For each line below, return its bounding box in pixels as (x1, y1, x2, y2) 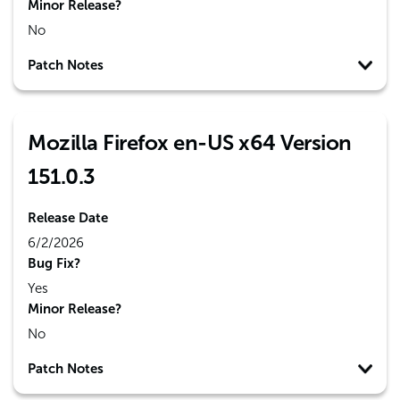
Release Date (28, 210, 108, 226)
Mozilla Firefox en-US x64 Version (28, 129, 352, 155)
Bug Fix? (28, 255, 80, 271)
